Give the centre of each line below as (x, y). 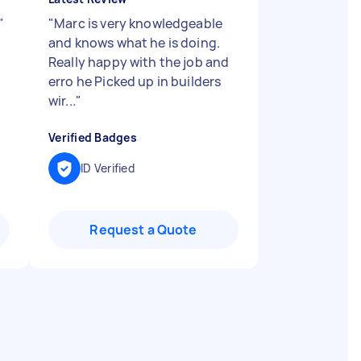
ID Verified (108, 168)
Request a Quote (143, 230)
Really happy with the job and (139, 62)
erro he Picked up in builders (135, 81)
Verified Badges (93, 137)
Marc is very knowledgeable (139, 23)
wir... (62, 101)
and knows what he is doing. (135, 43)
